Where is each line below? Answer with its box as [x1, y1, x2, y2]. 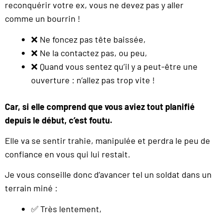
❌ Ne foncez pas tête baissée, [31, 33, 146, 45]
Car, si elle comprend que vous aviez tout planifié [5, 101, 195, 112]
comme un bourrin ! [5, 13, 80, 24]
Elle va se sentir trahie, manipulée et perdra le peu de [5, 135, 210, 146]
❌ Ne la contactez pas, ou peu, [31, 47, 147, 58]
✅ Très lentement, [31, 203, 102, 214]
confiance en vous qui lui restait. [5, 148, 130, 159]
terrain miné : [5, 183, 58, 194]
